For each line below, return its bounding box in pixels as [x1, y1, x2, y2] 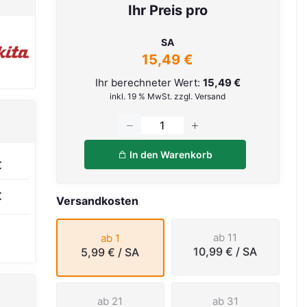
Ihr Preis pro [127, 2, 208, 19]
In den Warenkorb [127, 148, 212, 160]
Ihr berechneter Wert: [95, 76, 203, 89]
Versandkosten [56, 193, 138, 208]
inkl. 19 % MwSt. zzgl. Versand [110, 91, 226, 101]
